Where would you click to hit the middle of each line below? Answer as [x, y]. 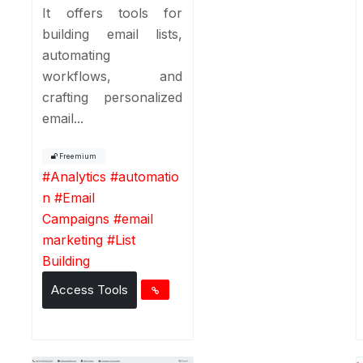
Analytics [79, 176]
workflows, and [113, 76]
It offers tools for [113, 13]
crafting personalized [113, 97]
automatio [149, 176]
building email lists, [113, 34]
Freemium [77, 156]
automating [77, 55]
